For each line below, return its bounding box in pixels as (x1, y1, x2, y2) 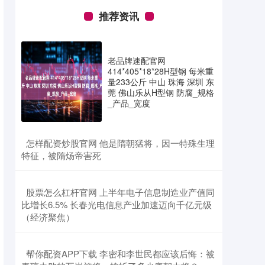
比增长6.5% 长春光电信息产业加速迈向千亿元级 (21, 198, 212, 211)
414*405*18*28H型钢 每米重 (108, 65, 214, 77)
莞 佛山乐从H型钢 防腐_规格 (108, 86, 214, 98)
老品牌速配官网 (108, 54, 166, 66)
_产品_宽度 (108, 97, 150, 109)
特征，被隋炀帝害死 (21, 149, 101, 161)
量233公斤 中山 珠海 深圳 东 (108, 76, 214, 88)
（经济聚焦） (21, 211, 75, 223)
